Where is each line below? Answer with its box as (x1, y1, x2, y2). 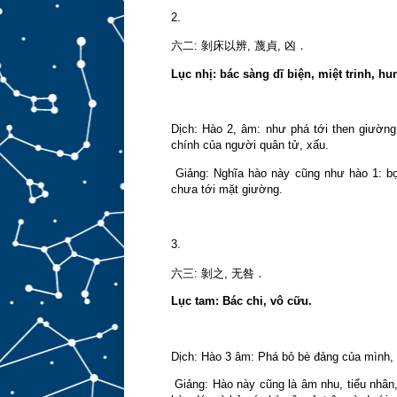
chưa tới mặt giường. (170, 182, 283, 196)
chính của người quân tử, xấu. (170, 138, 329, 152)
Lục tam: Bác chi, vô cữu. (170, 293, 312, 307)
